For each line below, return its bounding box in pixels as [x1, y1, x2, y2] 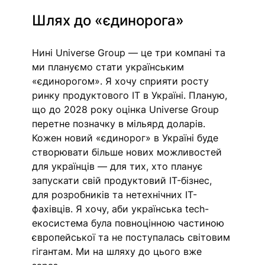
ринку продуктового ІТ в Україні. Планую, [32, 89, 231, 101]
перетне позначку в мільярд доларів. [32, 117, 209, 130]
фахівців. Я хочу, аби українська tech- [32, 202, 209, 215]
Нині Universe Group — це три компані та [32, 46, 229, 59]
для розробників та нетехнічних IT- [32, 188, 198, 201]
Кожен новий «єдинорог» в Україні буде [32, 131, 222, 144]
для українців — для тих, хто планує [32, 160, 206, 172]
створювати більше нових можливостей [32, 146, 225, 158]
